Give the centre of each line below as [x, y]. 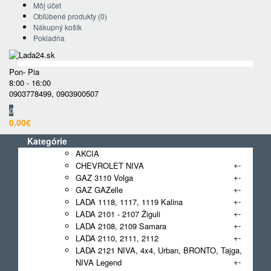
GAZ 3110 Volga [104, 178]
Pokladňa [49, 38]
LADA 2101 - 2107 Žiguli [118, 214]
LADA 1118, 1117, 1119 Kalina [129, 202]
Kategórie [47, 141]
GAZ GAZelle [99, 190]
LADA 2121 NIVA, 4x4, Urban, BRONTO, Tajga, [159, 250]
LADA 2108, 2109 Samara [121, 226]
